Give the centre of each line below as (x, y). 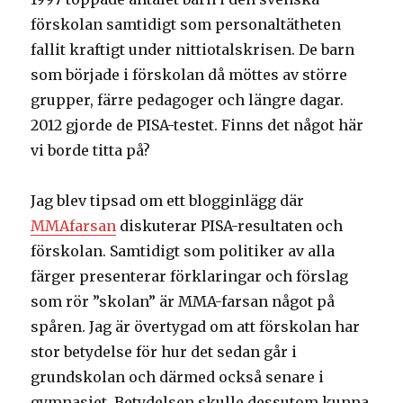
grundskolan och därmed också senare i (178, 377)
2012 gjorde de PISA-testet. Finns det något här (197, 125)
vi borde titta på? (91, 151)
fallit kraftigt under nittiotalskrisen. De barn (193, 50)
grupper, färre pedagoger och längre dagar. (188, 100)
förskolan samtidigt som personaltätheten (186, 25)
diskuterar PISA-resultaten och (230, 226)
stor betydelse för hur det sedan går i (164, 352)
